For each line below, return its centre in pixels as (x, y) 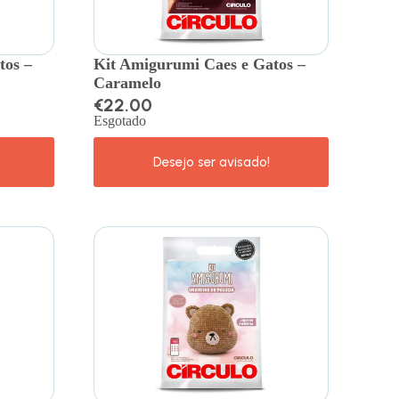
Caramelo (128, 82)
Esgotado (120, 120)
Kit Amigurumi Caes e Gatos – (200, 64)
